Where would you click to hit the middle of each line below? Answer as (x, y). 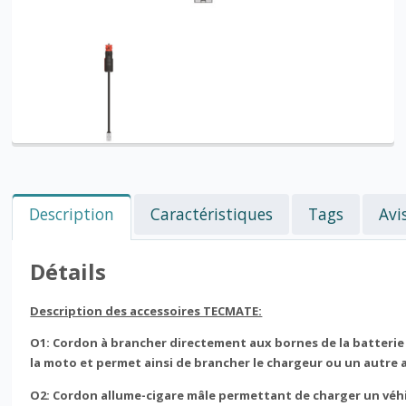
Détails (68, 271)
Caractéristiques (212, 213)
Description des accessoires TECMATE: (146, 310)
